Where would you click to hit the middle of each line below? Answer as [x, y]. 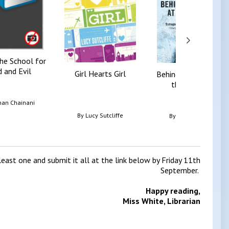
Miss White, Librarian [162, 201]
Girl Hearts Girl [100, 73]
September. [180, 170]
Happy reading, [173, 191]
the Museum [192, 85]
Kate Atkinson [197, 116]
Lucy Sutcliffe [104, 115]
